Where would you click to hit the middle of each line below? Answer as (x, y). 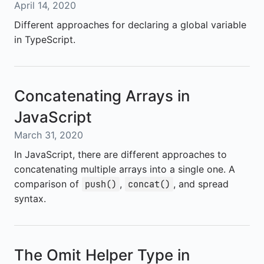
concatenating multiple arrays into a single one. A (125, 169)
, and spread (201, 184)
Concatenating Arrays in (102, 96)
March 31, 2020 (49, 135)
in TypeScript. (45, 39)
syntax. (30, 199)
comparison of (48, 184)
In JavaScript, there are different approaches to (121, 154)
